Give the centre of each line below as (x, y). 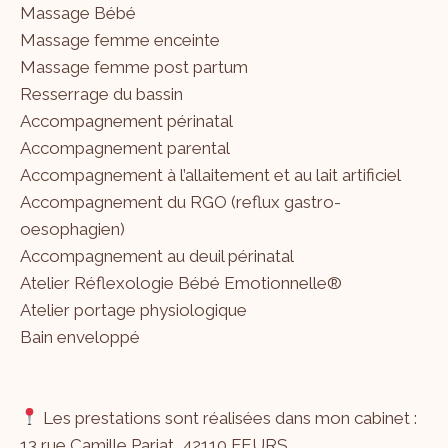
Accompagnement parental (125, 147)
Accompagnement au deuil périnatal (157, 255)
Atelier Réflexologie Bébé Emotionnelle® (181, 282)
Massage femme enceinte (120, 39)
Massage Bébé (78, 12)
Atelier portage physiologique (133, 309)
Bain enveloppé (80, 336)
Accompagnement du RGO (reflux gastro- (180, 201)
